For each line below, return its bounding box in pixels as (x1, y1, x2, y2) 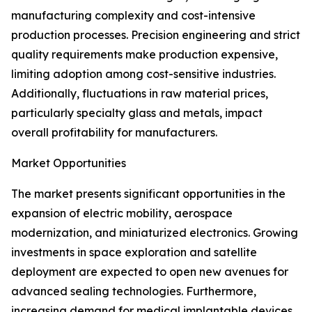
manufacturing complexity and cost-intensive (11, 8, 256, 23)
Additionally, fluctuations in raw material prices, (11, 86, 268, 101)
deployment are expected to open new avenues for (11, 265, 288, 279)
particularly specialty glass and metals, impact (11, 106, 263, 120)
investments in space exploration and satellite (11, 245, 257, 260)
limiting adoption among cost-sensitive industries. (11, 67, 276, 81)
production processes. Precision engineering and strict (11, 28, 300, 42)
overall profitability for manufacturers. (11, 125, 217, 140)
